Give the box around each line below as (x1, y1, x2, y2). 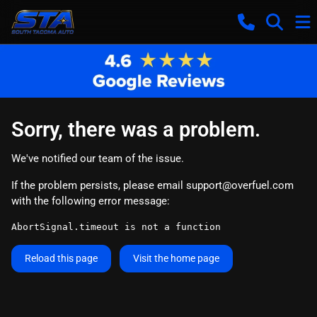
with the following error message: (11, 194, 170, 207)
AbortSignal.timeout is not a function (11, 221, 221, 232)
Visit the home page (133, 252, 219, 264)
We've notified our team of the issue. (11, 151, 184, 165)
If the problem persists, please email (11, 178, 186, 192)
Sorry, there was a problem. (11, 117, 260, 142)
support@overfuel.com (186, 178, 294, 192)
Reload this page (25, 252, 98, 264)
